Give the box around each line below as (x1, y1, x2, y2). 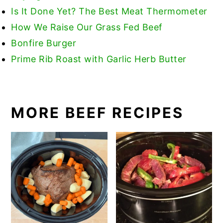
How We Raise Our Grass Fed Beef (11, 21, 163, 32)
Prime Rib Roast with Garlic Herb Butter (11, 53, 187, 64)
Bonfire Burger (11, 37, 77, 48)
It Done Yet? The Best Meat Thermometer (18, 5, 208, 16)
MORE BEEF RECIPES (11, 104, 184, 121)
